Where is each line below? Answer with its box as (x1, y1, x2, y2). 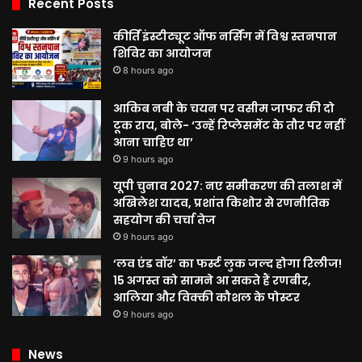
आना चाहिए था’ (113, 134, 193, 151)
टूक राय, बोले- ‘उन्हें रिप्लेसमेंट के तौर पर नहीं (113, 117, 344, 134)
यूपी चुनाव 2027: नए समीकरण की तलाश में (113, 178, 342, 195)
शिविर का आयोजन (113, 45, 212, 62)
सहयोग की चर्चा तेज (113, 212, 216, 229)
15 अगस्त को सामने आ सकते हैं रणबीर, (113, 272, 311, 289)
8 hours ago (123, 65, 174, 77)
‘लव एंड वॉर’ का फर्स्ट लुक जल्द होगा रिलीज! (113, 255, 342, 272)
